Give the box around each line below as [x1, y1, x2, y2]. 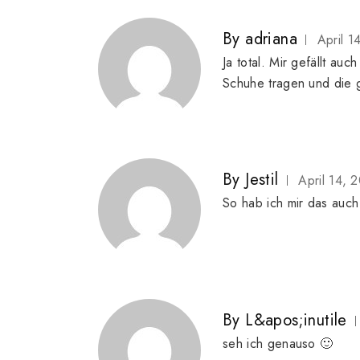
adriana [245, 27, 298, 51]
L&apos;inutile [245, 309, 347, 333]
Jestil [245, 168, 279, 192]
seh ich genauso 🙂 [223, 334, 333, 354]
